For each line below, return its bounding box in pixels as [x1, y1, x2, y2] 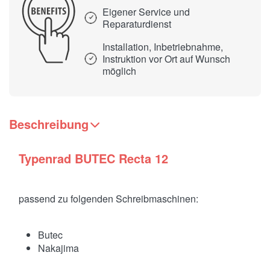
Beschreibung [9, 115, 89, 133]
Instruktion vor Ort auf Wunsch [102, 51, 230, 66]
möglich [102, 63, 136, 78]
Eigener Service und [102, 4, 190, 19]
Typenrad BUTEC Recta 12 [19, 149, 168, 168]
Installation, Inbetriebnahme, [102, 39, 223, 54]
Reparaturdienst [102, 16, 171, 31]
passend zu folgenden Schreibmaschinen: [19, 192, 198, 206]
